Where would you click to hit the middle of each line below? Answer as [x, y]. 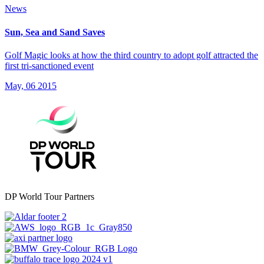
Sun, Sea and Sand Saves [55, 32]
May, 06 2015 [31, 85]
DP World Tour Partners [49, 196]
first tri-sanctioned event [49, 65]
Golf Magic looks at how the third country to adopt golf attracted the [131, 55]
